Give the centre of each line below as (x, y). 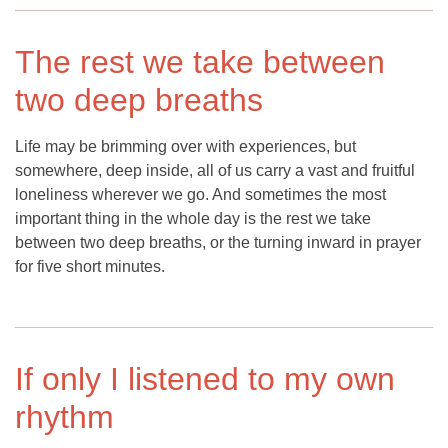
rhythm (64, 417)
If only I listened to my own (205, 379)
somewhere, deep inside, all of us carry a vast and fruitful (215, 171)
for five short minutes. (90, 267)
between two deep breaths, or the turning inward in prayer (218, 243)
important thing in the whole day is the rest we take (193, 219)
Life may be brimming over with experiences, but (185, 147)
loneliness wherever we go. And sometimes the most (200, 195)
